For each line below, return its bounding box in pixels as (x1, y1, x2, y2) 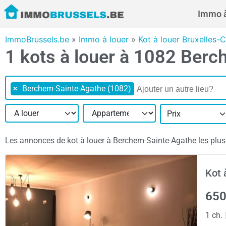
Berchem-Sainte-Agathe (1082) (22, 84, 131, 94)
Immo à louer (79, 34, 129, 44)
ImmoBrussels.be (5, 34, 69, 44)
